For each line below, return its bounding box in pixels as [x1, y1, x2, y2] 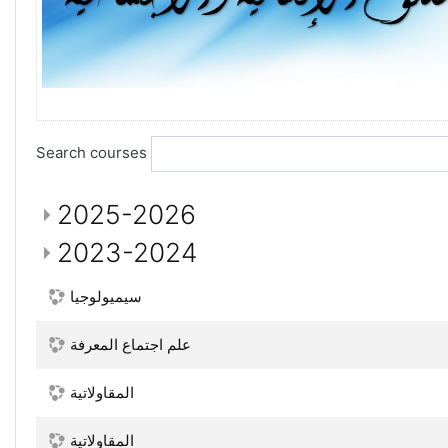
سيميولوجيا [70, 287, 142, 306]
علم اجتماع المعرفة [70, 335, 191, 354]
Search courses [36, 142, 147, 162]
